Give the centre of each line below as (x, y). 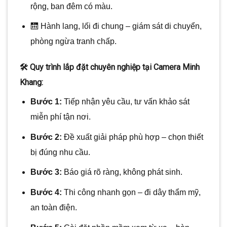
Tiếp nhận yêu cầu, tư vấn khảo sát (125, 102)
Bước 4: (46, 192)
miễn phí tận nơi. (60, 117)
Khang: (31, 83)
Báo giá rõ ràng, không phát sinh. (122, 172)
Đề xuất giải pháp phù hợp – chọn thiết (132, 137)
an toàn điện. (53, 207)
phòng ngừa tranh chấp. (73, 42)
